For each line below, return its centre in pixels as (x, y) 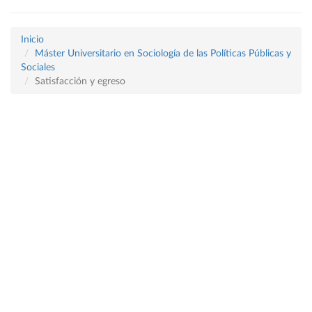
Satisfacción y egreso (80, 81)
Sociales (38, 68)
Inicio (32, 40)
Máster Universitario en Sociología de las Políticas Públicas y (163, 54)
